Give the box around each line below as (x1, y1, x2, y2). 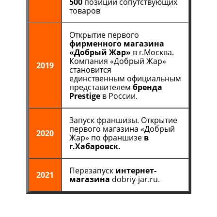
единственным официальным (69, 73, 181, 84)
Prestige (69, 91, 100, 101)
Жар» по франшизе (69, 132, 144, 143)
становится (69, 64, 111, 75)
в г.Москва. (130, 47, 174, 58)
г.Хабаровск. (69, 141, 121, 152)
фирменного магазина (69, 38, 164, 49)
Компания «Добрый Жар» (69, 56, 166, 66)
